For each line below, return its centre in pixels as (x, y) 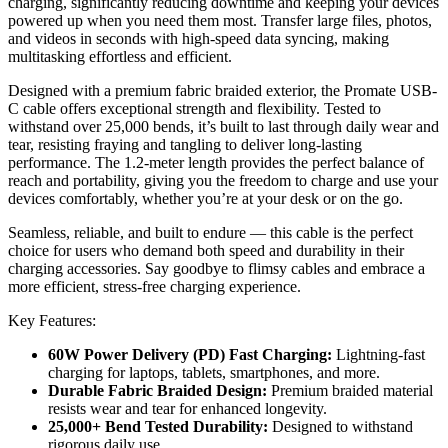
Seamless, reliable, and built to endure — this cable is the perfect (210, 233)
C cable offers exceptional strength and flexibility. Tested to (194, 109)
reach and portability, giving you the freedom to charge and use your (223, 181)
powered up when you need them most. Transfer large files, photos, (220, 21)
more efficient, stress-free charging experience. (154, 287)
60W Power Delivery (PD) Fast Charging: (190, 355)
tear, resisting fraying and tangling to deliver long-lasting (185, 145)
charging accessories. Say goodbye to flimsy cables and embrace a (216, 269)
